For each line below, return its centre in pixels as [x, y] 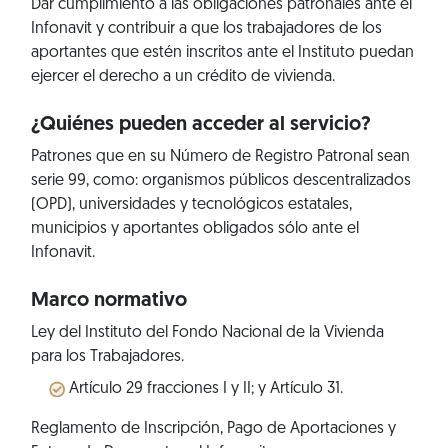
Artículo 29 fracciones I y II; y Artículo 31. [205, 388]
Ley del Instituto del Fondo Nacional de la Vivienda [207, 332]
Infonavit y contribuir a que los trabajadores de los [206, 28]
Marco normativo [108, 300]
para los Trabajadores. [107, 356]
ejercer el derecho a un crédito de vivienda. [182, 76]
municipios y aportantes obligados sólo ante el [194, 228]
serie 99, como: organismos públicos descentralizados [220, 180]
